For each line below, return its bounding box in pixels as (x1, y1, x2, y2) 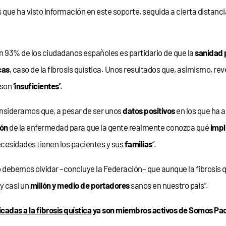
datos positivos (123, 105, 175, 116)
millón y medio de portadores (30, 180, 130, 190)
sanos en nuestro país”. (129, 180, 208, 190)
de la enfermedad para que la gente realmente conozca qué (8, 122, 210, 132)
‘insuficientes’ (13, 80, 61, 91)
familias (124, 138, 152, 149)
